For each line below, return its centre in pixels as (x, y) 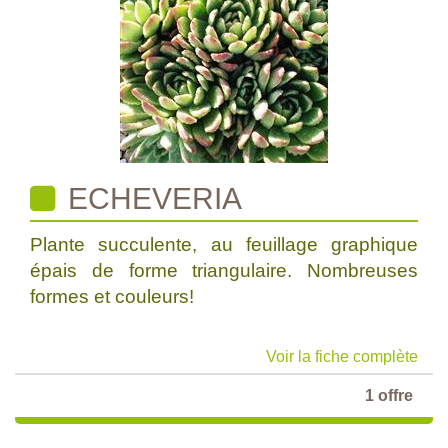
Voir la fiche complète (342, 356)
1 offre (389, 395)
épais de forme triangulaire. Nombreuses (224, 270)
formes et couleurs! (112, 296)
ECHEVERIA (151, 198)
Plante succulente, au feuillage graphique (224, 244)
